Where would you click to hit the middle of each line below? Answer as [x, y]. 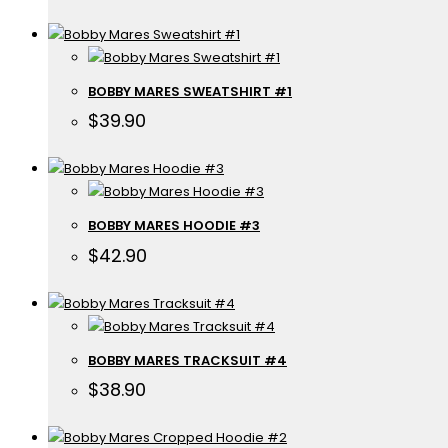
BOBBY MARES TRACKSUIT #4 [187, 360]
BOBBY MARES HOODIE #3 [174, 226]
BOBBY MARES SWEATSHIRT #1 [190, 91]
